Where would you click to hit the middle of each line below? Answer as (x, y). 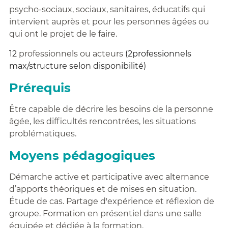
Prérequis (40, 88)
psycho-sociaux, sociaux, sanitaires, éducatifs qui (107, 9)
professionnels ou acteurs (71, 54)
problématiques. (42, 134)
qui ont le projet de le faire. (63, 34)
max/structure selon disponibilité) (77, 66)
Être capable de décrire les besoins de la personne (111, 109)
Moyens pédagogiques (82, 155)
